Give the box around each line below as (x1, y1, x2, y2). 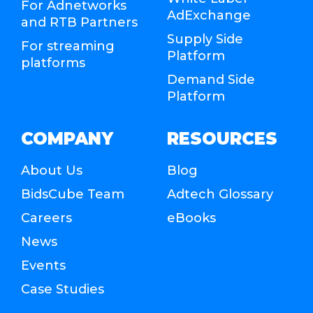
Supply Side (167, 31, 243, 47)
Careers (21, 210, 72, 226)
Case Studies (21, 281, 104, 297)
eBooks (167, 210, 216, 226)
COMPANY (21, 128, 113, 149)
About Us (21, 162, 82, 178)
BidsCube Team (21, 186, 124, 202)
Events (21, 257, 66, 273)
